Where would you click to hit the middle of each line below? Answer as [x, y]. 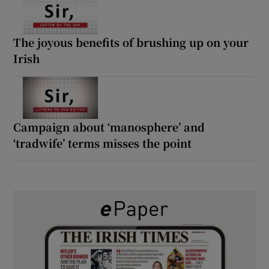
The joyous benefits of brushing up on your [131, 42]
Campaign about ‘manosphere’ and [109, 126]
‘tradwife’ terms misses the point [103, 143]
